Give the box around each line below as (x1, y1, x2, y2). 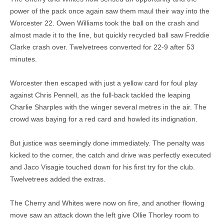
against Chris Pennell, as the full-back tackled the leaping (10, 91, 190, 99)
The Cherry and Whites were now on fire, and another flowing (10, 199, 204, 207)
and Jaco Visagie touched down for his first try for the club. (10, 163, 195, 171)
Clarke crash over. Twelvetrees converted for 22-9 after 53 (10, 43, 194, 51)
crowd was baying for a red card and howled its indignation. (10, 115, 197, 123)
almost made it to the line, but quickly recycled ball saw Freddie (10, 31, 209, 39)
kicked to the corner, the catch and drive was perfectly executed (10, 151, 211, 159)
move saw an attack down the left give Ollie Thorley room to (10, 211, 199, 219)
